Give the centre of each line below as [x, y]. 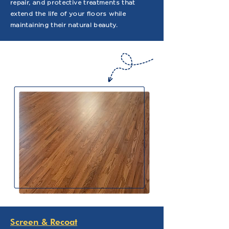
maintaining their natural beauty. [64, 25]
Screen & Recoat [44, 222]
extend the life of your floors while [68, 14]
